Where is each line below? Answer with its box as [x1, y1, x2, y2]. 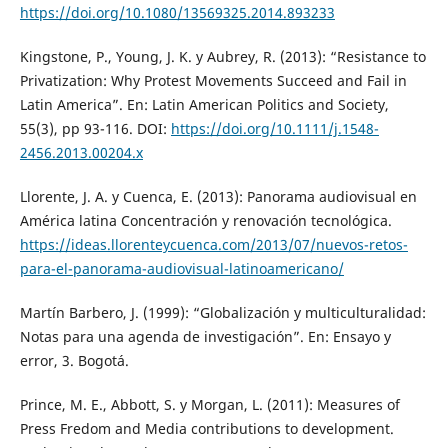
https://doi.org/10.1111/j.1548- [170, 118, 379, 138]
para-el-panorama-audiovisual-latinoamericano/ [19, 258, 344, 278]
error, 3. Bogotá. [19, 351, 129, 370]
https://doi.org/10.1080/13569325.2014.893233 [19, 2, 335, 22]
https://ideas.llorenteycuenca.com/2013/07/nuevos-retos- [19, 234, 408, 254]
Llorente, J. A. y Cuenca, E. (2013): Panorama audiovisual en [19, 186, 417, 206]
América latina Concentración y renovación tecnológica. [19, 210, 392, 230]
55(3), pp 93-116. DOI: [19, 118, 171, 138]
